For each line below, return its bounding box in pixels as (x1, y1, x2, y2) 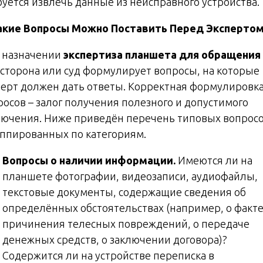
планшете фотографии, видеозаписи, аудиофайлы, (2, 170, 258, 182)
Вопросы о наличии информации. (2, 154, 178, 166)
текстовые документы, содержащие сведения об (2, 186, 246, 198)
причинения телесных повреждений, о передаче (2, 217, 249, 230)
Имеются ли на (178, 154, 252, 166)
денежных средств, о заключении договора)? (2, 233, 227, 245)
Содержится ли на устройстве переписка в (2, 249, 214, 261)
